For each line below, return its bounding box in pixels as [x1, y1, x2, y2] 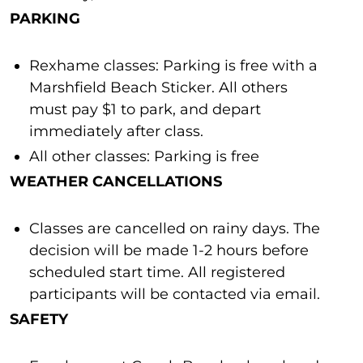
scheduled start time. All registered [29, 263, 285, 281]
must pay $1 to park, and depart [29, 100, 261, 118]
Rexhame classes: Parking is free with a [29, 57, 318, 75]
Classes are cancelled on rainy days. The [29, 220, 320, 237]
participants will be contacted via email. [29, 285, 320, 303]
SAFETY [10, 310, 68, 328]
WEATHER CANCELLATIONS [10, 173, 222, 190]
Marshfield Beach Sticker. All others [29, 79, 288, 96]
